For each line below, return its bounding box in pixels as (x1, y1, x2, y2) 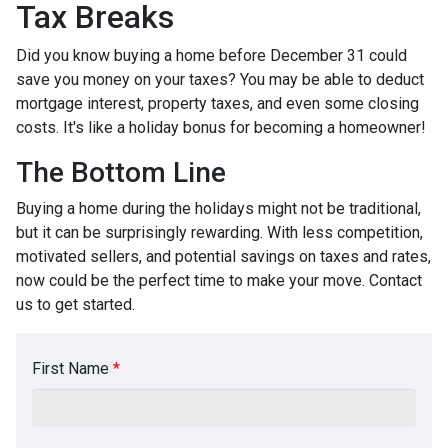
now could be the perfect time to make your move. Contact (16, 270, 422, 290)
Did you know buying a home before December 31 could (16, 45, 407, 65)
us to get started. (16, 294, 135, 314)
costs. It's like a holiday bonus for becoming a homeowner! (16, 117, 426, 137)
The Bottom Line (16, 155, 226, 189)
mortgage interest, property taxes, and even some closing (16, 93, 419, 113)
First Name (32, 358, 113, 378)
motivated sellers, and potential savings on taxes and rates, (16, 246, 431, 266)
